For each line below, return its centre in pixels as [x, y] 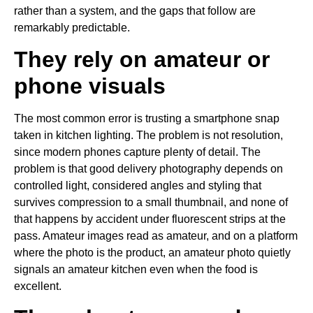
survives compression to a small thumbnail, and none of [151, 203]
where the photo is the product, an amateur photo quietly [152, 253]
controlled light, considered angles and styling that [138, 186]
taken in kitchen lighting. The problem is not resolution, [148, 136]
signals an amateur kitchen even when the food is [136, 270]
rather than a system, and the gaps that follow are [135, 10]
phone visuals [90, 86]
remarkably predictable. [72, 27]
